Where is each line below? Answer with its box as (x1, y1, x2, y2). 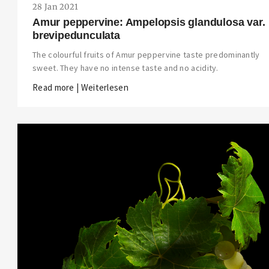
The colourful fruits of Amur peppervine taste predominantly (32, 49, 260, 61)
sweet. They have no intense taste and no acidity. (32, 62, 219, 74)
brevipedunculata (32, 29, 120, 42)
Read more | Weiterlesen (32, 82, 128, 94)
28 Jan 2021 (32, 2, 79, 13)
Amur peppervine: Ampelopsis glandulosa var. (32, 16, 265, 29)
